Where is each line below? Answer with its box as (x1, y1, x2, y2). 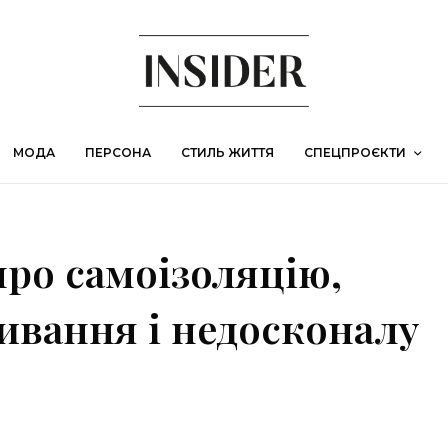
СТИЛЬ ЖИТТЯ (181, 145, 274, 161)
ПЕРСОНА (85, 145, 151, 161)
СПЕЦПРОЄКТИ (304, 145, 406, 161)
